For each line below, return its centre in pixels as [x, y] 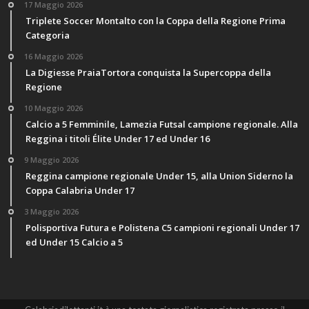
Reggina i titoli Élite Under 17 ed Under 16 [118, 138]
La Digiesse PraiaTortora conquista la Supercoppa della [148, 72]
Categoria [48, 35]
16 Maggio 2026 [53, 56]
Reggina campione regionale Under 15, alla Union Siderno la [159, 176]
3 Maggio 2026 [51, 211]
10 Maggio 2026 [53, 108]
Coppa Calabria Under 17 [80, 190]
